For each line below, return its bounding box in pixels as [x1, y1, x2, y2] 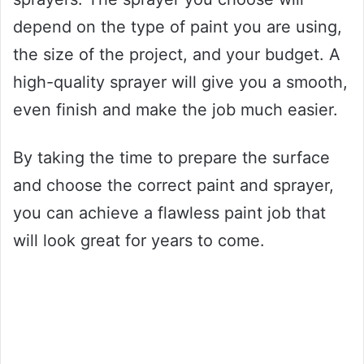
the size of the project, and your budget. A [13, 44, 340, 64]
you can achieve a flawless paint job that [13, 202, 326, 223]
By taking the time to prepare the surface [13, 147, 330, 167]
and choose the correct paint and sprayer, [13, 175, 334, 195]
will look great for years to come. [13, 230, 265, 250]
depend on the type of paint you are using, [13, 16, 342, 37]
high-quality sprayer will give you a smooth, [13, 71, 348, 92]
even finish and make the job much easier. [13, 99, 338, 119]
